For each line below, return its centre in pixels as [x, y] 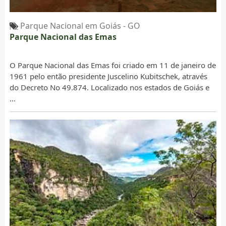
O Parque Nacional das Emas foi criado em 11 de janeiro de [112, 65]
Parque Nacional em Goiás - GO [80, 26]
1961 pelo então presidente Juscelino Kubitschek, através [108, 76]
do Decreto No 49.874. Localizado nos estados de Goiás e [109, 88]
